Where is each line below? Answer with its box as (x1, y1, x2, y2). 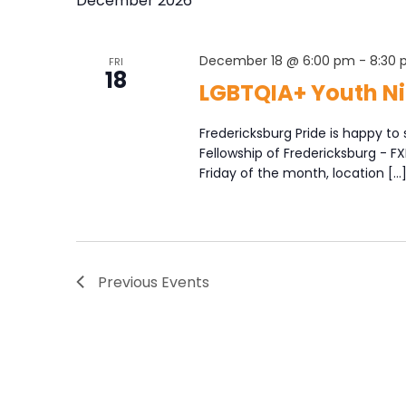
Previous (98, 271, 161, 293)
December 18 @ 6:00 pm (198, 51, 355, 70)
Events (161, 271, 209, 293)
